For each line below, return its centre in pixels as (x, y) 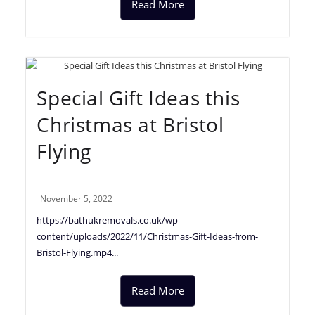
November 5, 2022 (77, 198)
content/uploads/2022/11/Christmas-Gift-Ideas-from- (148, 236)
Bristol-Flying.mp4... (78, 252)
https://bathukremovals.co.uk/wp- (109, 220)
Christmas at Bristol (130, 124)
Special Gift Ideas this (139, 97)
